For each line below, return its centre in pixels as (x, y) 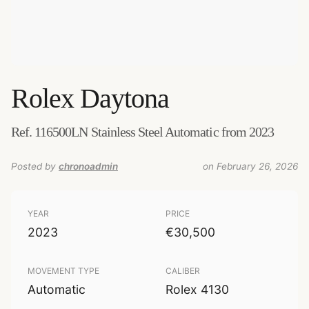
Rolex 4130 (197, 289)
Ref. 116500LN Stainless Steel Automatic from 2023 (142, 132)
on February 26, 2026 (250, 166)
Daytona (125, 98)
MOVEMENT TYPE (63, 271)
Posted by (33, 166)
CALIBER (183, 271)
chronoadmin (88, 166)
